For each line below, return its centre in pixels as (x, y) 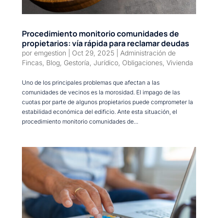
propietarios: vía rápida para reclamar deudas (105, 43)
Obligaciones (142, 62)
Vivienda (180, 62)
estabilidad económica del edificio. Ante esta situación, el (99, 111)
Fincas (32, 62)
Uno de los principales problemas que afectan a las (91, 82)
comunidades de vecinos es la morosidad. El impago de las (101, 92)
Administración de (148, 53)
